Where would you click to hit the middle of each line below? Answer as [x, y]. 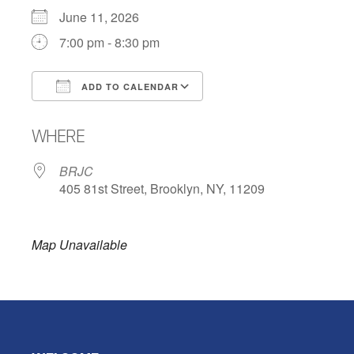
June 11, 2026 [105, 17]
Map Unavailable [79, 244]
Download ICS [100, 115]
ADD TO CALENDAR [128, 86]
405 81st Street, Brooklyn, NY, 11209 [162, 188]
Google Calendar [266, 115]
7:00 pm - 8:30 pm [109, 42]
